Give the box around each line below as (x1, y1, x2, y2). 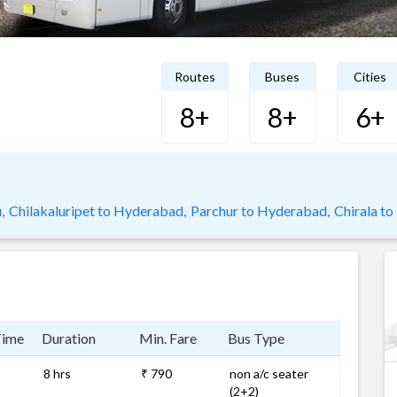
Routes (174, 69, 215, 84)
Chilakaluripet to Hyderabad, (9, 202, 186, 219)
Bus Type (228, 330, 284, 346)
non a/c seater (230, 366, 308, 381)
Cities (354, 69, 386, 84)
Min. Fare (139, 330, 197, 346)
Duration (42, 330, 96, 346)
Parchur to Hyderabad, (191, 202, 330, 219)
